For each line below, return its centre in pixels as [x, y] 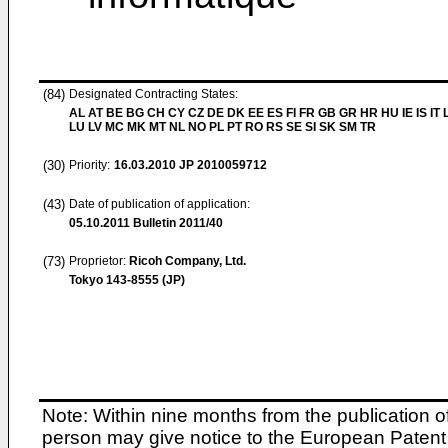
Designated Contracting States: [153, 94]
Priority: [89, 165]
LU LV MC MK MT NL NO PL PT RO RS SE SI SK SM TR [222, 127]
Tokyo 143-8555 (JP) [127, 280]
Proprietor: [99, 261]
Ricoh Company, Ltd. [187, 261]
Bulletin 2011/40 [176, 223]
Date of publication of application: [159, 204]
